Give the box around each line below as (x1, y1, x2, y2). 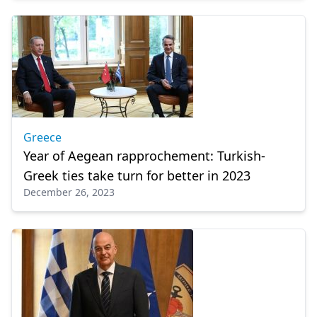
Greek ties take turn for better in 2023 (23, 167, 250, 184)
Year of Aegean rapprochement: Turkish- (23, 147, 265, 164)
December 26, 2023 (23, 185, 115, 199)
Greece (23, 129, 62, 145)
